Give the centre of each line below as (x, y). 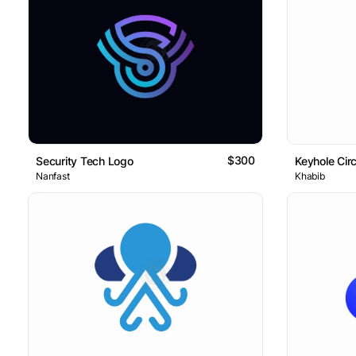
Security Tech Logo (85, 161)
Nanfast (53, 176)
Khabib (310, 176)
